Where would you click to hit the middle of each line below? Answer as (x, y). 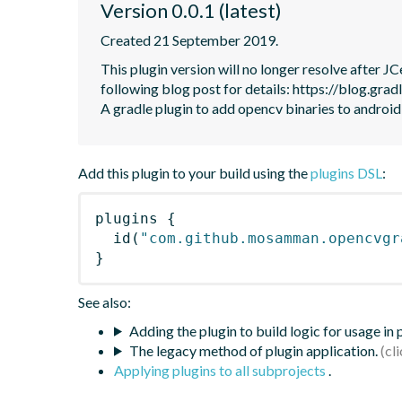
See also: (105, 301)
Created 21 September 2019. (189, 39)
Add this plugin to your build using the (194, 172)
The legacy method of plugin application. (253, 350)
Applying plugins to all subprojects (221, 370)
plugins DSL (346, 172)
